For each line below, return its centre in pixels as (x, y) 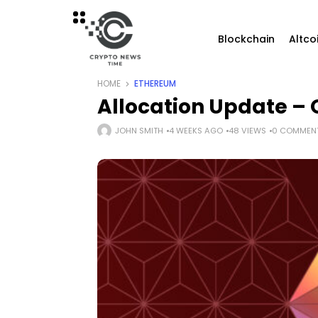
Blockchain (247, 39)
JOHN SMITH (139, 131)
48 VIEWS (247, 131)
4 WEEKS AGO (196, 131)
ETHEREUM (155, 84)
